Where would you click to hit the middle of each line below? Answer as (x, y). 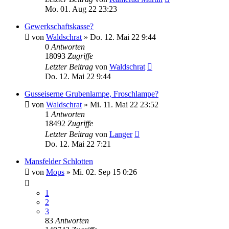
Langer (121, 134)
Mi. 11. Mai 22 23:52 (124, 105)
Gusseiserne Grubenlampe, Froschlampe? (91, 94)
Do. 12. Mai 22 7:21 (78, 144)
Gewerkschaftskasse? (59, 26)
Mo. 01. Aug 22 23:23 (81, 9)
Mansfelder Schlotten (59, 161)
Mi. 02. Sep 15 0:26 (105, 172)
